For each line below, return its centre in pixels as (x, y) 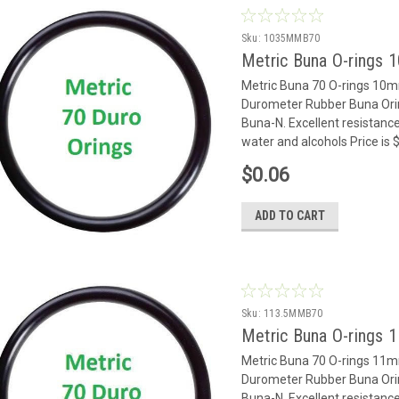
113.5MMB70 (293, 313)
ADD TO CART (289, 215)
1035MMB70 (292, 38)
